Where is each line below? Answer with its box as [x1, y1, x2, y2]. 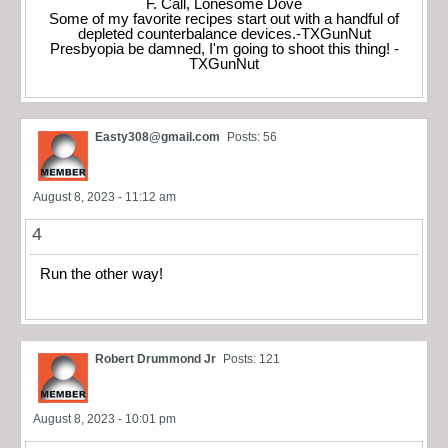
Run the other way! [40, 266, 163, 283]
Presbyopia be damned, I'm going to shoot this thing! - [49, 41, 399, 58]
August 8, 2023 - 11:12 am [33, 190, 176, 205]
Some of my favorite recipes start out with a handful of [49, 11, 399, 28]
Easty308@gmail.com [95, 130, 220, 145]
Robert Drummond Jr [95, 351, 216, 366]
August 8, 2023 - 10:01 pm [33, 411, 176, 426]
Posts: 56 [227, 130, 277, 145]
